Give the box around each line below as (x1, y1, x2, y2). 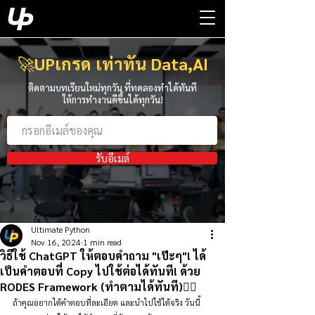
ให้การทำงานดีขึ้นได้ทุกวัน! (62, 94, 163, 105)
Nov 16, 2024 (31, 236, 81, 247)
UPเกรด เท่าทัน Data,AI (34, 52, 208, 75)
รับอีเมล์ (95, 151, 129, 165)
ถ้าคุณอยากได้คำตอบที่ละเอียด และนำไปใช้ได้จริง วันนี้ (13, 297, 202, 308)
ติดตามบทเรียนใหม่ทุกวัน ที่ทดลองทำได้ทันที (28, 82, 197, 94)
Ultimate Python (31, 224, 90, 235)
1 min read (83, 236, 122, 247)
